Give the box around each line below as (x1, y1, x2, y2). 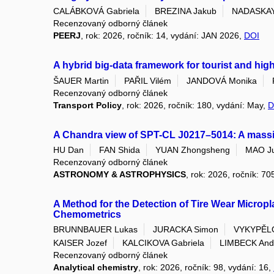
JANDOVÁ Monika (187, 75, 257, 86)
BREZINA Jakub (155, 6, 217, 17)
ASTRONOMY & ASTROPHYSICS (53, 169, 186, 179)
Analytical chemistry (53, 262, 138, 272)
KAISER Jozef (53, 237, 107, 248)
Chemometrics (53, 209, 121, 220)
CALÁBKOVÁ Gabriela (53, 6, 139, 17)
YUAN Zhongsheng (155, 144, 230, 155)
